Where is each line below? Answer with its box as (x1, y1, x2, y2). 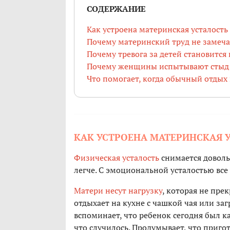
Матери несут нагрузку (74, 185, 162, 197)
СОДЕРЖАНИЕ (87, 3, 146, 15)
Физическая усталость (74, 152, 159, 164)
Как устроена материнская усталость (87, 24, 228, 35)
